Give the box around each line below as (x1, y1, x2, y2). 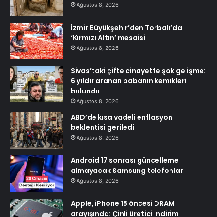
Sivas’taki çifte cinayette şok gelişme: (71, 66, 206, 76)
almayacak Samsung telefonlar (71, 166, 183, 176)
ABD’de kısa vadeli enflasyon (71, 112, 172, 123)
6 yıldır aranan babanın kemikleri (71, 76, 186, 86)
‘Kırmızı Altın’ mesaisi (71, 33, 145, 43)
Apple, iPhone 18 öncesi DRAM (71, 199, 175, 209)
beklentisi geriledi (71, 123, 134, 133)
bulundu (71, 86, 100, 96)
